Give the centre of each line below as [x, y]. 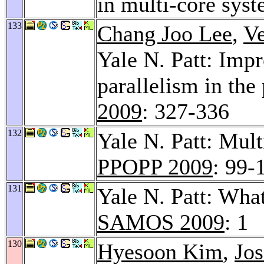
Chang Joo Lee [165, 33]
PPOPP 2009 [155, 166]
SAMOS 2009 [161, 222]
